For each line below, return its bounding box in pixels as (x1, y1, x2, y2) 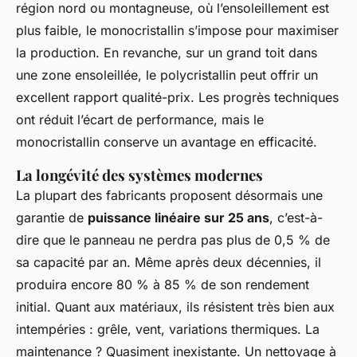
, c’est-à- (269, 210, 323, 226)
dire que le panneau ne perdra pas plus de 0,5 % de (16, 232, 330, 249)
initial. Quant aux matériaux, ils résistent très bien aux (16, 299, 335, 316)
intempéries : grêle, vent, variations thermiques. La (16, 321, 320, 338)
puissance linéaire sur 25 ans (88, 210, 269, 226)
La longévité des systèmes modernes (16, 165, 263, 186)
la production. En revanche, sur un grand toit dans (16, 45, 317, 61)
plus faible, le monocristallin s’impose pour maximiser (16, 22, 339, 39)
